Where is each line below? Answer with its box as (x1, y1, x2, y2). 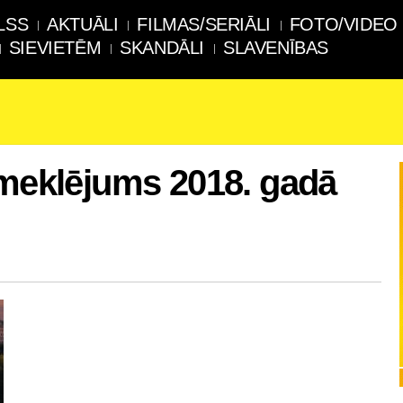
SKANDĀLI (120, 38, 205, 58)
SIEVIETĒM (8, 38, 102, 58)
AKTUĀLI (47, 14, 119, 34)
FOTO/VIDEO (289, 14, 398, 34)
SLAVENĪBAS (223, 38, 329, 58)
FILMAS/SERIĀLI (137, 14, 271, 34)
